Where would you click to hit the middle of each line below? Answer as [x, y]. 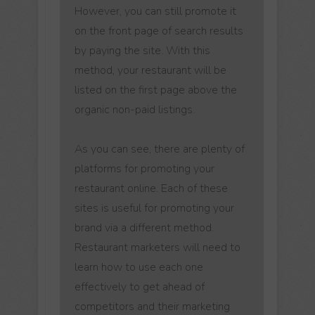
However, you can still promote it [155, 11]
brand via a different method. [144, 227]
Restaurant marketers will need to [157, 247]
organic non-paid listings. [135, 109]
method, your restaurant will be [150, 70]
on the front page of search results [159, 31]
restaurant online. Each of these [151, 188]
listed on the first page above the [156, 90]
